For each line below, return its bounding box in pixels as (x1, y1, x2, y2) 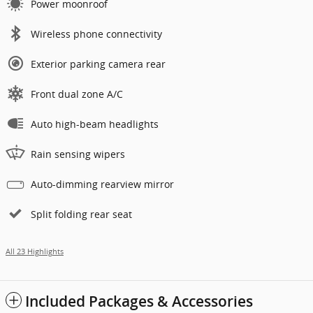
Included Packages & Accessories (25, 292, 253, 310)
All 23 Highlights (6, 246, 64, 256)
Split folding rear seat (31, 207, 132, 221)
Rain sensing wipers (31, 147, 125, 161)
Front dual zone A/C (31, 87, 123, 101)
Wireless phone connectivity (31, 27, 162, 41)
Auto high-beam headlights (31, 117, 159, 131)
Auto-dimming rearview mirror (31, 177, 174, 191)
